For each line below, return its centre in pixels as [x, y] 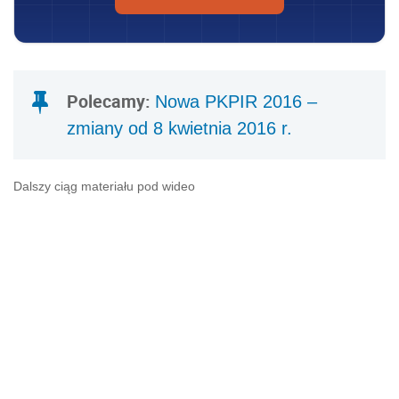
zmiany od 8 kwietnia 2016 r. [179, 128]
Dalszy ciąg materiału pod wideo [104, 186]
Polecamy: [111, 101]
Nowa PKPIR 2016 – [236, 101]
